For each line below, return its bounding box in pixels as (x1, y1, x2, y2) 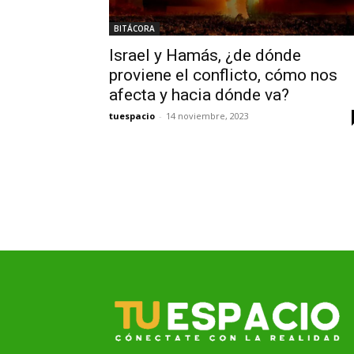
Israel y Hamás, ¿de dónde (109, 46, 301, 65)
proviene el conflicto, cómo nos (109, 66, 337, 85)
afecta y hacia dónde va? (109, 85, 289, 104)
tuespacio (109, 110, 155, 122)
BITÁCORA (114, 23, 155, 34)
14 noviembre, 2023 (166, 110, 249, 122)
